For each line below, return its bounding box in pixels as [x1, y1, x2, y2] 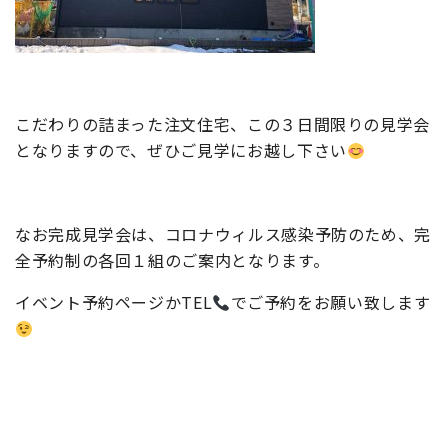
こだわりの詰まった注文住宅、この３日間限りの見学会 [15, 112, 431, 136]
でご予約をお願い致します [230, 290, 431, 314]
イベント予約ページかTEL [15, 290, 213, 314]
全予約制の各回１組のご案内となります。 [15, 248, 330, 272]
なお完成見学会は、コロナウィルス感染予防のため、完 [15, 222, 432, 246]
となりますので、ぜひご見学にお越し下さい [15, 138, 347, 162]
